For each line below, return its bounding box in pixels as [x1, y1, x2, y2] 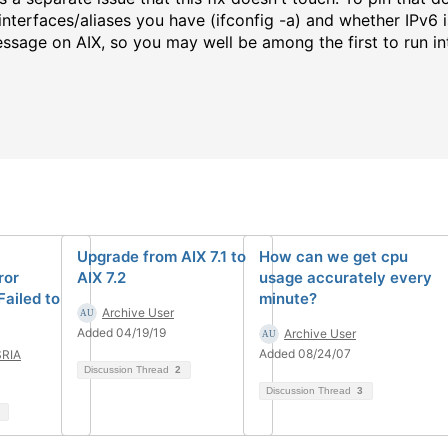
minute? [259, 289, 317, 308]
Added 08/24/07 [259, 346, 351, 361]
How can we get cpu [259, 247, 408, 266]
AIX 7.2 [77, 268, 126, 287]
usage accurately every [259, 268, 432, 287]
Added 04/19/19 [77, 325, 166, 340]
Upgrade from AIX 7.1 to [77, 247, 246, 266]
